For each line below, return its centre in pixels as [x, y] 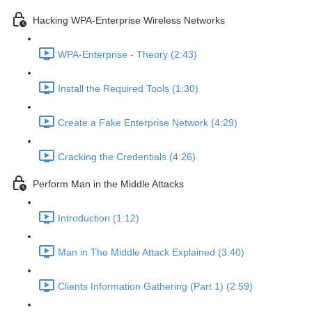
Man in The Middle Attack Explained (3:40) [151, 252]
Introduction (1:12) [99, 218]
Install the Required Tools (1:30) [128, 89]
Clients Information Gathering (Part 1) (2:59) [155, 287]
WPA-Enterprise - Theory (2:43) [127, 55]
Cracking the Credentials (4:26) [127, 157]
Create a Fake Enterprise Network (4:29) [148, 123]
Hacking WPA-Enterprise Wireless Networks [129, 21]
